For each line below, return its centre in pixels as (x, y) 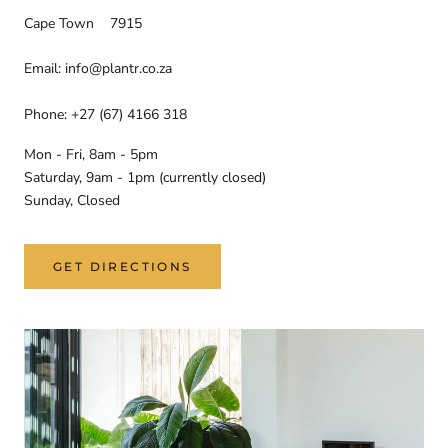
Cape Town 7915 (83, 24)
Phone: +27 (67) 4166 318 (105, 114)
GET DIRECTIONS (122, 266)
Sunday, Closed (72, 200)
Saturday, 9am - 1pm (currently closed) (145, 177)
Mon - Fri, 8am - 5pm (91, 154)
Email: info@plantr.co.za (98, 69)
